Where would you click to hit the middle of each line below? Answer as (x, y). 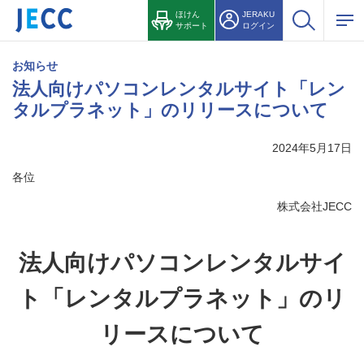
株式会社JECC (314, 207)
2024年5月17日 (312, 148)
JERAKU (258, 14)
